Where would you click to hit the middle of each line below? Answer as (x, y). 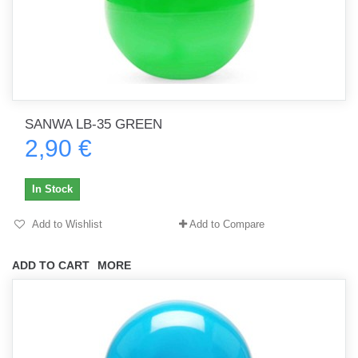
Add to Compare (227, 224)
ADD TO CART (51, 265)
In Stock (52, 189)
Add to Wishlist (66, 224)
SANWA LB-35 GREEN (93, 124)
